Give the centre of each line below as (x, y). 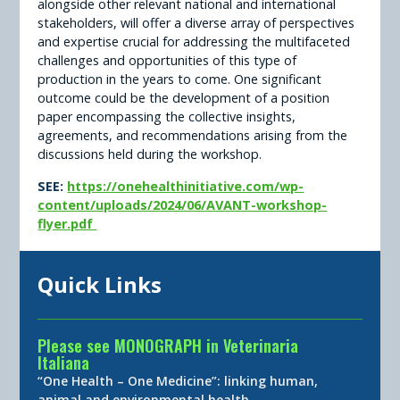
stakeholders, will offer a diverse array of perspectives (196, 23)
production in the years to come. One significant (180, 79)
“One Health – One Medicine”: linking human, (178, 380)
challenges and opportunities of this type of (167, 61)
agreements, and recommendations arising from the (193, 136)
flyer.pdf (67, 223)
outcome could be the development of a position (184, 98)
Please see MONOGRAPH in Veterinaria (168, 345)
